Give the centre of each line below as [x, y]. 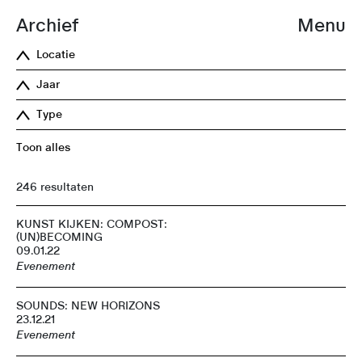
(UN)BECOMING [59, 237]
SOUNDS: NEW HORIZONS [88, 306]
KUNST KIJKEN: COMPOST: [92, 224]
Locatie [56, 55]
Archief [47, 25]
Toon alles [43, 148]
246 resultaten [55, 187]
